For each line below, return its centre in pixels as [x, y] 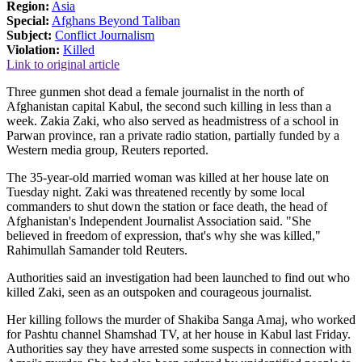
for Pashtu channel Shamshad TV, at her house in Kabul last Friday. [179, 334]
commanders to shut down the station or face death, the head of [167, 206]
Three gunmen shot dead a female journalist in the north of [155, 91]
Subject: [29, 35]
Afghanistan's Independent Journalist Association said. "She [159, 221]
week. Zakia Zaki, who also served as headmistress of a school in [173, 120]
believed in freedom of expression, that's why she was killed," [164, 235]
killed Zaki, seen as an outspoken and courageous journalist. [159, 292]
